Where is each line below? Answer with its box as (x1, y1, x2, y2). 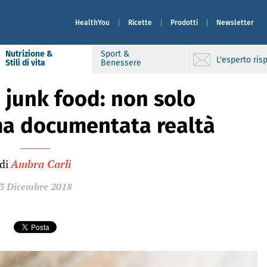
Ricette (128, 18, 152, 27)
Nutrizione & (5, 49, 53, 59)
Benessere (101, 58, 141, 68)
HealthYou (75, 18, 110, 27)
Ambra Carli (11, 157, 71, 171)
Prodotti (170, 18, 198, 27)
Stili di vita (5, 58, 45, 68)
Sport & (101, 49, 129, 59)
